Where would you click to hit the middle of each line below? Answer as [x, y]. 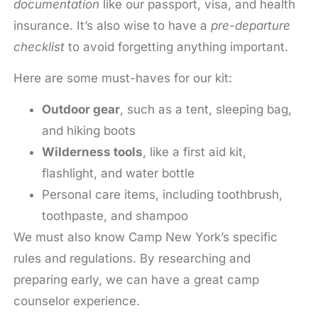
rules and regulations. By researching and [132, 259]
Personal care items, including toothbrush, [162, 195]
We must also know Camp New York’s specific [145, 237]
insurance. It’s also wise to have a [112, 25]
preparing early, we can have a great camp [136, 280]
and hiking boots [88, 131]
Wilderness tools [92, 152]
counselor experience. [76, 301]
